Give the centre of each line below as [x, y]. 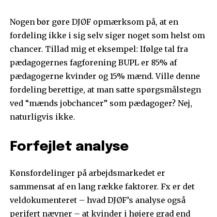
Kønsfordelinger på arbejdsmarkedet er [87, 173]
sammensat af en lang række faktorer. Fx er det [102, 187]
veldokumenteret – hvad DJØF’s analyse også [98, 200]
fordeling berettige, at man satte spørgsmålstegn [105, 90]
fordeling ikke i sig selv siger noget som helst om [107, 36]
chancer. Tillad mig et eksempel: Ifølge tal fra [99, 49]
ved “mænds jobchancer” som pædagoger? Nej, [101, 103]
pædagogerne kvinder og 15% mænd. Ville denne [105, 76]
